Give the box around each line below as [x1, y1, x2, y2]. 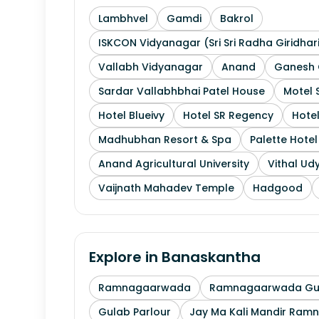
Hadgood [253, 181, 303, 195]
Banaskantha [162, 247, 261, 267]
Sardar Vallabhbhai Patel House [98, 84, 265, 98]
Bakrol [220, 11, 253, 26]
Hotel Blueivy [98, 108, 164, 122]
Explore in [89, 247, 162, 267]
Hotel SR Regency [183, 108, 273, 122]
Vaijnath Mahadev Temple [98, 181, 234, 195]
